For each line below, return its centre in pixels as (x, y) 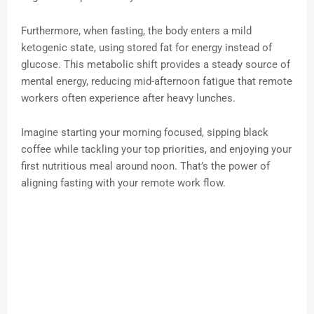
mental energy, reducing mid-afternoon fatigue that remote (157, 82)
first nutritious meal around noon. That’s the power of (145, 166)
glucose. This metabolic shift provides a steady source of (156, 65)
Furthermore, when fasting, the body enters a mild (136, 31)
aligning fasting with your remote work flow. (123, 183)
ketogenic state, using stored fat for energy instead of (146, 48)
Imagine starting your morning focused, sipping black (145, 133)
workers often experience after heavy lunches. (128, 98)
